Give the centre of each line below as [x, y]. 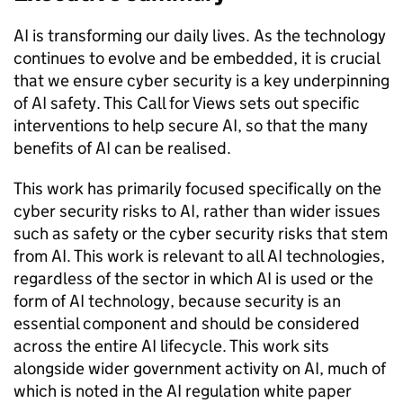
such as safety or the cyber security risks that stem [201, 233]
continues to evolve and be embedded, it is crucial [197, 58]
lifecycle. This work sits [243, 346]
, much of [353, 368]
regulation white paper [267, 391]
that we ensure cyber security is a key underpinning [201, 81]
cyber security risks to [97, 211]
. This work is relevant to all [167, 256]
